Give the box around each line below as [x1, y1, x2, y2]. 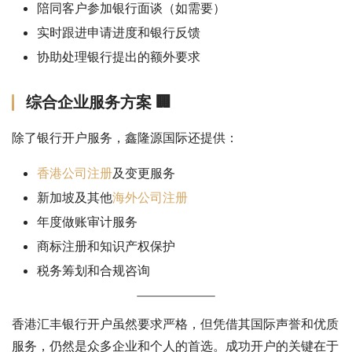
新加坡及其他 [37, 189, 112, 205]
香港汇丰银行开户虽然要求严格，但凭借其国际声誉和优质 [12, 315, 339, 332]
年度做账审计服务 [37, 213, 137, 229]
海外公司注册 [112, 189, 188, 205]
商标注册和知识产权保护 [37, 237, 175, 254]
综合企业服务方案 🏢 [26, 92, 171, 112]
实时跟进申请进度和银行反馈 [37, 24, 200, 40]
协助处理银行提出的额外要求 [37, 48, 200, 64]
